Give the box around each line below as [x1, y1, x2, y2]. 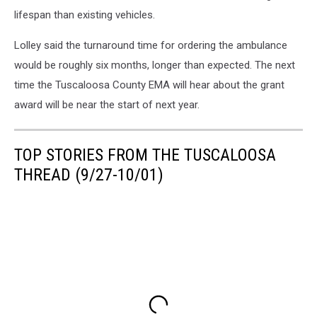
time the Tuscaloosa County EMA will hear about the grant [14, 79, 284, 91]
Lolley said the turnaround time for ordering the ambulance [14, 39, 287, 52]
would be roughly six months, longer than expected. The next [14, 59, 295, 71]
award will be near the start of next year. [14, 98, 200, 111]
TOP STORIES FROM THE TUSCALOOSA [14, 145, 276, 165]
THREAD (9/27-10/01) [14, 165, 163, 185]
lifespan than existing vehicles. [14, 8, 155, 21]
